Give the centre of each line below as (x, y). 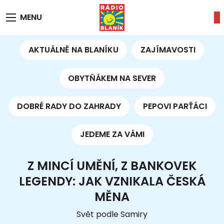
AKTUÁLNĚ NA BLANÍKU (73, 50)
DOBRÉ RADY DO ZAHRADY (69, 106)
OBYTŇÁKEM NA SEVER (112, 78)
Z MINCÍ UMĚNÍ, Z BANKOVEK (112, 165)
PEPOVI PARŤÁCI (175, 106)
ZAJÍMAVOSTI (168, 50)
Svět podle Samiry (112, 214)
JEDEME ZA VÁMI (112, 134)
